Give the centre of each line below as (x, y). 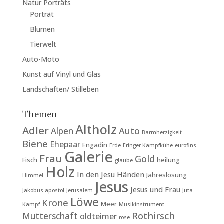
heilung (168, 160)
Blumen (42, 29)
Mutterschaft (50, 216)
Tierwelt (43, 44)
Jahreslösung (166, 175)
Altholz (96, 129)
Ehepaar (65, 144)
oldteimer (98, 216)
